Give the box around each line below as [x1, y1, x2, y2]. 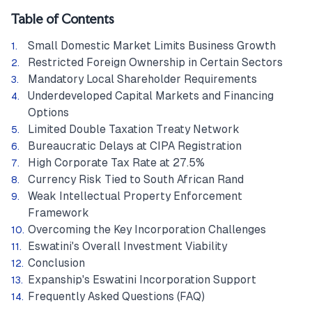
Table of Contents [11, 11, 114, 27]
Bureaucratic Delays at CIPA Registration [28, 140, 242, 152]
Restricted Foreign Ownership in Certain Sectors [28, 56, 283, 68]
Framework [28, 207, 89, 219]
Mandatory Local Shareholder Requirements [28, 73, 257, 85]
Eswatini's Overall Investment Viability [28, 240, 227, 252]
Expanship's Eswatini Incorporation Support [28, 274, 256, 286]
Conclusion [28, 257, 85, 269]
